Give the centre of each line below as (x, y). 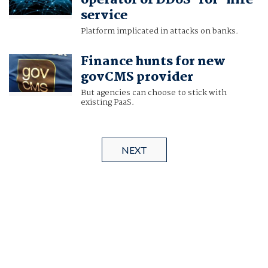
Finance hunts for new (153, 62)
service (104, 16)
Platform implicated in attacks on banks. (159, 31)
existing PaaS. (107, 103)
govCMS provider (137, 77)
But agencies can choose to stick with (153, 93)
